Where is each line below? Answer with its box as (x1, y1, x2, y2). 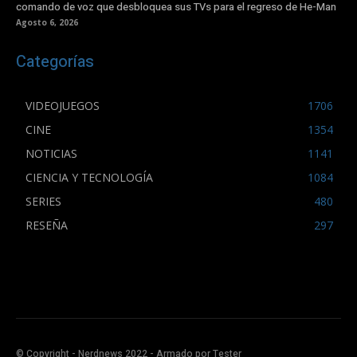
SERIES (25, 194, 61, 210)
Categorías (16, 50, 94, 74)
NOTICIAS (25, 146, 77, 162)
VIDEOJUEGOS (25, 98, 100, 114)
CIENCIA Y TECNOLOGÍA (25, 170, 153, 186)
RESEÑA (25, 218, 68, 233)
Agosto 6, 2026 (16, 17, 78, 29)
